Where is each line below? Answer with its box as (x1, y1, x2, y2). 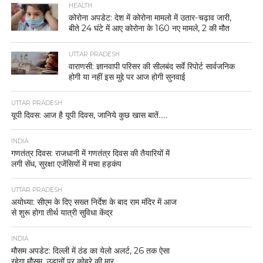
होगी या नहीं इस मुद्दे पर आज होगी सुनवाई (69, 72, 186, 83)
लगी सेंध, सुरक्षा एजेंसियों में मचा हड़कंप (11, 159, 122, 170)
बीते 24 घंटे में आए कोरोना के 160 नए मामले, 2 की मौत (69, 23, 230, 34)
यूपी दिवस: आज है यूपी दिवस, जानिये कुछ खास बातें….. (11, 110, 167, 121)
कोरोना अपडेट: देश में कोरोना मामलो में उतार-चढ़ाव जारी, (69, 12, 232, 23)
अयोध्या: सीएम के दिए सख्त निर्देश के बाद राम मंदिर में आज (11, 197, 177, 208)
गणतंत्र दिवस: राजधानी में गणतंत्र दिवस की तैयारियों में (11, 148, 170, 159)
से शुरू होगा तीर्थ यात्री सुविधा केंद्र (11, 207, 113, 218)
